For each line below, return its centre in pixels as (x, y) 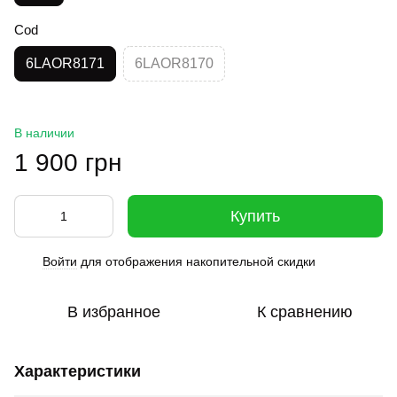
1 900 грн (68, 163)
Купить (255, 216)
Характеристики (78, 371)
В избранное (113, 312)
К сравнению (305, 312)
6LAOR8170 (174, 63)
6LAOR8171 (65, 63)
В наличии (44, 133)
